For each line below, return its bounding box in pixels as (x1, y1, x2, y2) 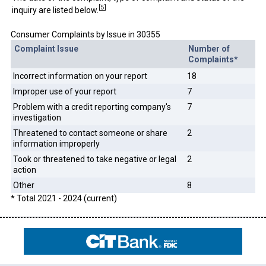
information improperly (12, 138, 100, 148)
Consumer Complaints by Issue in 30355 (10, 29, 160, 39)
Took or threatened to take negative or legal (12, 154, 176, 164)
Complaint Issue (14, 43, 78, 53)
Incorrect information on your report (12, 71, 147, 81)
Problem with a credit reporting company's (12, 102, 171, 112)
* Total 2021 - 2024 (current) (10, 193, 117, 203)
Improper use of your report (12, 86, 116, 96)
